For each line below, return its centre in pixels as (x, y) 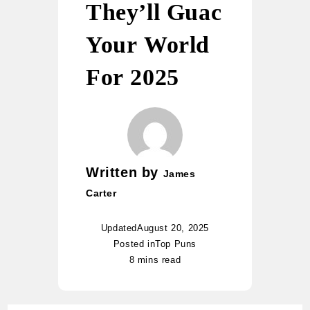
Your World (148, 45)
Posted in (134, 244)
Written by (125, 173)
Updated (119, 228)
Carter (101, 193)
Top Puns (176, 244)
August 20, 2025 (173, 228)
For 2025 (133, 77)
